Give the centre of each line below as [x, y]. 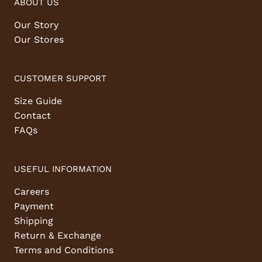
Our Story [36, 25]
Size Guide [38, 101]
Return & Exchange [58, 236]
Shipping [34, 221]
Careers [32, 192]
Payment [34, 206]
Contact [32, 116]
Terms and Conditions [64, 250]
